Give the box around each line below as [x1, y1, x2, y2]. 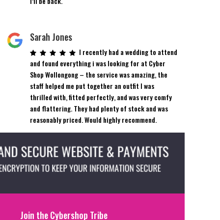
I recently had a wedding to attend [79, 46, 177, 57]
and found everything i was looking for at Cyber [29, 57, 165, 68]
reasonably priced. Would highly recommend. [29, 114, 157, 125]
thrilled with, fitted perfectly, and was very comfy [29, 91, 172, 102]
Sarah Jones [29, 30, 72, 43]
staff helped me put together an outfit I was [29, 80, 154, 91]
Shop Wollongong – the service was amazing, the [29, 69, 167, 80]
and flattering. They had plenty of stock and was [29, 103, 168, 113]
